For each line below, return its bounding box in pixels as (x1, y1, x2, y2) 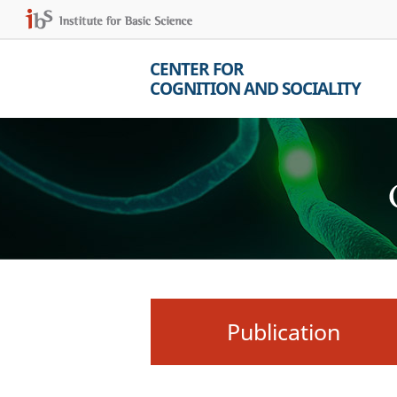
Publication (227, 316, 340, 346)
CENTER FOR (150, 58, 244, 81)
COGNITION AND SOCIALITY (150, 77, 361, 100)
